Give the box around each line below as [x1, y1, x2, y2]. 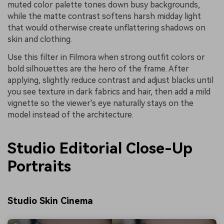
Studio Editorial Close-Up [7, 139, 192, 157]
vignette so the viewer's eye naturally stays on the [7, 98, 193, 108]
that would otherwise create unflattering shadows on [7, 23, 205, 33]
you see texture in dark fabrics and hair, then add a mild [7, 86, 210, 96]
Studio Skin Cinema [7, 195, 93, 206]
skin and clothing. [7, 34, 72, 44]
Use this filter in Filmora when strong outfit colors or [7, 52, 205, 62]
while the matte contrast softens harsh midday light [7, 11, 201, 21]
